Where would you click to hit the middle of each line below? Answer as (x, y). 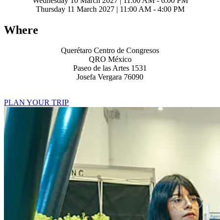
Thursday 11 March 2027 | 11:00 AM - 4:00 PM (110, 9)
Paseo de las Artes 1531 (110, 68)
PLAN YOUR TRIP (36, 103)
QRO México (110, 59)
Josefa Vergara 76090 (110, 77)
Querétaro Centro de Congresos (110, 51)
